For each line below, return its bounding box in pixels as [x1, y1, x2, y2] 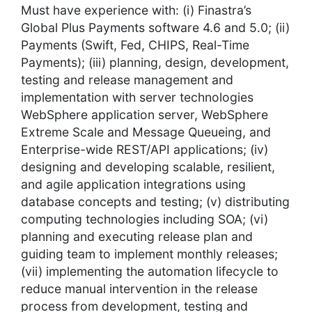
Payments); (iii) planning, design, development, [21, 55, 289, 70]
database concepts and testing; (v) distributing [21, 194, 290, 210]
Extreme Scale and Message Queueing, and [21, 125, 271, 140]
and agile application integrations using [21, 177, 246, 192]
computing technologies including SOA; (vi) [21, 212, 268, 227]
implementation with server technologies [21, 90, 253, 105]
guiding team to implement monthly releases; [21, 247, 278, 262]
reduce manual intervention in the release [21, 281, 258, 297]
